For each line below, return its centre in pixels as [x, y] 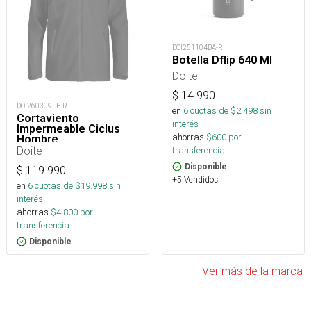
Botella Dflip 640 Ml [222, 60]
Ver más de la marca [252, 271]
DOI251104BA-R [197, 47]
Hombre [37, 140]
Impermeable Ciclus [68, 129]
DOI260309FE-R [42, 106]
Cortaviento [48, 119]
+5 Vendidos [195, 179]
